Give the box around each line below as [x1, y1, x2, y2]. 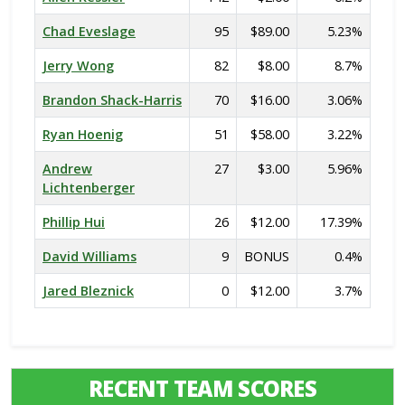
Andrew [42, 160, 92, 177]
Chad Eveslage [42, 23, 136, 40]
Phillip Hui [42, 213, 105, 231]
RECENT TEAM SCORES [88, 373, 317, 403]
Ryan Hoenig [42, 126, 123, 143]
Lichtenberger [42, 179, 135, 196]
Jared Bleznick [42, 282, 134, 299]
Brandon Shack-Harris [42, 91, 182, 108]
